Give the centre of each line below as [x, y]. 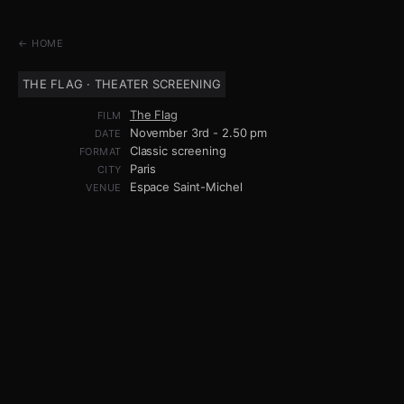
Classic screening [178, 151]
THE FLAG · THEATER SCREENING [122, 84]
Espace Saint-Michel [186, 187]
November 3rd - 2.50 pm [198, 133]
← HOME [41, 43]
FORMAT [100, 151]
